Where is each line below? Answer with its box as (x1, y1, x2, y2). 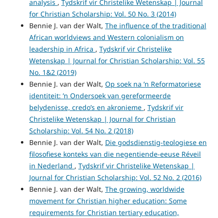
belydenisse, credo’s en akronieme (29, 103, 144, 112)
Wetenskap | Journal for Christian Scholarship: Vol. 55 (29, 56, 205, 66)
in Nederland (29, 161, 74, 171)
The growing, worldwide (105, 184, 184, 194)
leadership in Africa (29, 44, 95, 54)
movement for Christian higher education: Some (29, 196, 187, 206)
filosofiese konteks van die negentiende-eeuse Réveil (29, 149, 201, 159)
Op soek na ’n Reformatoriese (105, 79, 201, 89)
